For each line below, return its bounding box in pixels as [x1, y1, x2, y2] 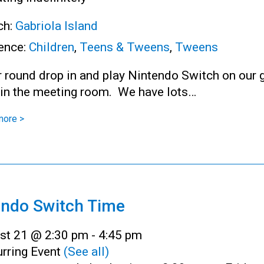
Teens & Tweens [80, 39, 170, 54]
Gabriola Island [15, 18, 98, 33]
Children [29, 39, 74, 54]
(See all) [64, 244, 109, 259]
